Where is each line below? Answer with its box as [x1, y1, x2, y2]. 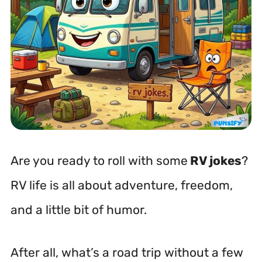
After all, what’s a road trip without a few [11, 245, 243, 260]
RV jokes [188, 153, 242, 168]
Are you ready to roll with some [11, 153, 188, 168]
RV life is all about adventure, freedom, [11, 177, 233, 192]
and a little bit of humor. [11, 202, 147, 217]
